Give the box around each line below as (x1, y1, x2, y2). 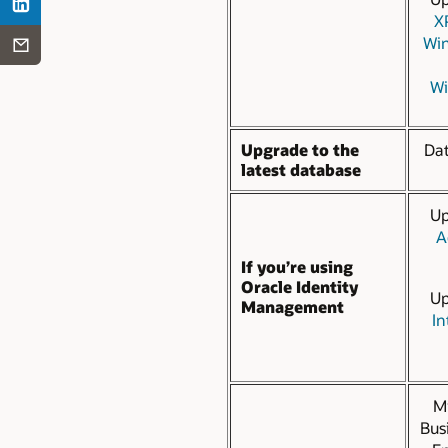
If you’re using (241, 255, 353, 277)
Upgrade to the (241, 138, 359, 160)
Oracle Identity (241, 275, 358, 297)
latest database (241, 158, 361, 180)
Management (241, 295, 344, 317)
